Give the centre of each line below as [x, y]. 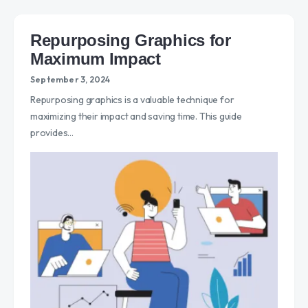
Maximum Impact [96, 58]
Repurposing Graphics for [131, 40]
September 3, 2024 [70, 79]
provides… [52, 132]
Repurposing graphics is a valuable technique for [132, 99]
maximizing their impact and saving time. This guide [136, 116]
